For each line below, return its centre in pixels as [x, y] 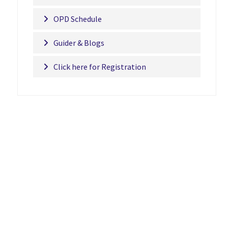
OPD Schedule [77, 19]
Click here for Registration [99, 67]
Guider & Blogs [79, 43]
